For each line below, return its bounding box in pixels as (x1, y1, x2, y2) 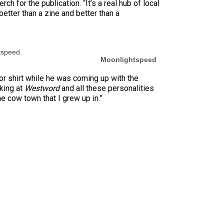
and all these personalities (61, 83, 154, 93)
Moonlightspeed (100, 55, 156, 63)
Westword (24, 83, 61, 93)
